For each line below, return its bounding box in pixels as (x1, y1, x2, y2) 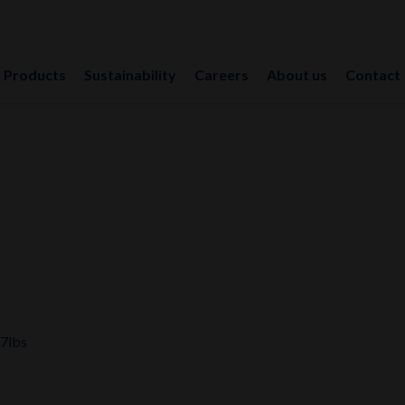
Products (4, 65, 67, 83)
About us (267, 65, 328, 83)
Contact (345, 65, 401, 83)
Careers (194, 65, 250, 83)
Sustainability (84, 65, 177, 83)
